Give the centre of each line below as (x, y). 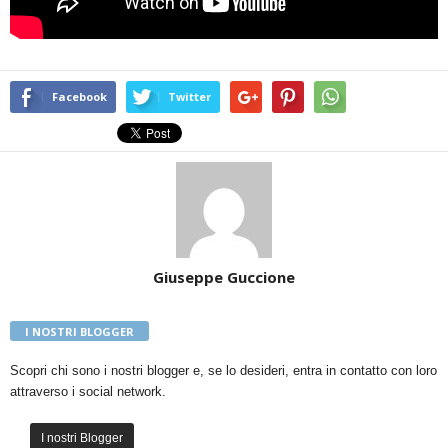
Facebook (79, 96)
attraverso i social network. (88, 391)
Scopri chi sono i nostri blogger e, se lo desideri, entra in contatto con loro (223, 370)
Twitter (189, 96)
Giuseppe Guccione (224, 276)
